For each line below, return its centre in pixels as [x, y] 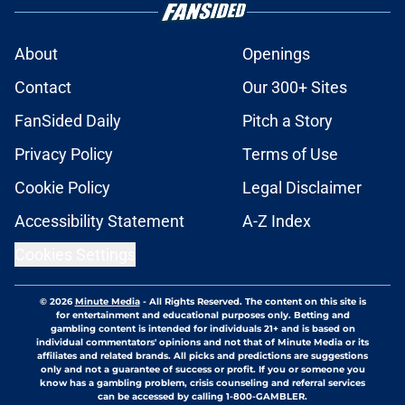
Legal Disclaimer [302, 187]
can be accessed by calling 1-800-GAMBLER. [202, 396]
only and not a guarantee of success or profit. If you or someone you [202, 369]
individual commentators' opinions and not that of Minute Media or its [202, 342]
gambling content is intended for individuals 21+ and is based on [202, 328]
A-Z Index [277, 221]
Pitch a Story [287, 120]
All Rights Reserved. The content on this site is [257, 301]
